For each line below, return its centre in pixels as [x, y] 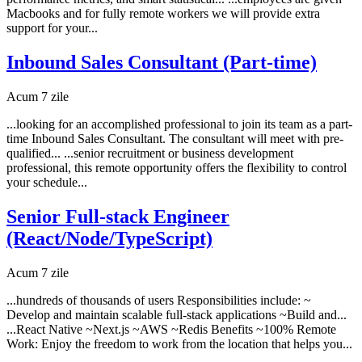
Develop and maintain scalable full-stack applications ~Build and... [177, 315]
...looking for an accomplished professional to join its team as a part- [179, 124]
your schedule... [47, 183]
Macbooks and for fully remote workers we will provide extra [163, 14]
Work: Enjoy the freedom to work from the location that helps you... [179, 344]
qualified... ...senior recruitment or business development [150, 154]
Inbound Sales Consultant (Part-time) [162, 63]
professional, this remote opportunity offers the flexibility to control [177, 168]
